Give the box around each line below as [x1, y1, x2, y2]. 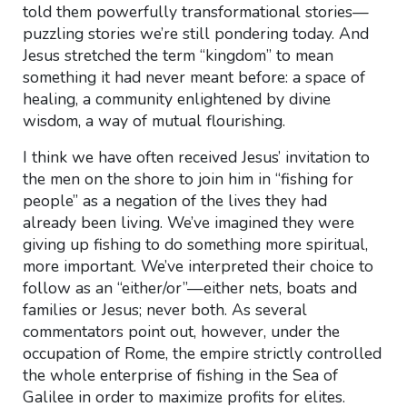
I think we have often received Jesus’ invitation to [22, 146, 370, 168]
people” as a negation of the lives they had [22, 190, 327, 212]
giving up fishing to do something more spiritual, [22, 233, 368, 255]
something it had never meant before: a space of [22, 66, 365, 88]
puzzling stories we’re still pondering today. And [22, 23, 369, 45]
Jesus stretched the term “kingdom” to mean [22, 45, 333, 66]
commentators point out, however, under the [22, 321, 340, 342]
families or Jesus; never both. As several [22, 299, 307, 321]
